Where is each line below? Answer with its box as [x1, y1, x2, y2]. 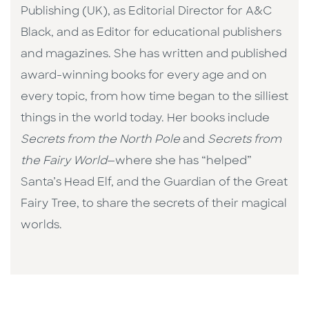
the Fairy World [21, 156, 107, 168]
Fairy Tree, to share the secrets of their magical [21, 199, 287, 210]
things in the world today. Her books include [21, 113, 270, 125]
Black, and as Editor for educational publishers [21, 28, 281, 39]
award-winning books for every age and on [21, 70, 267, 82]
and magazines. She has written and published [21, 49, 287, 61]
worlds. [21, 220, 65, 232]
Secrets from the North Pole [21, 134, 180, 146]
